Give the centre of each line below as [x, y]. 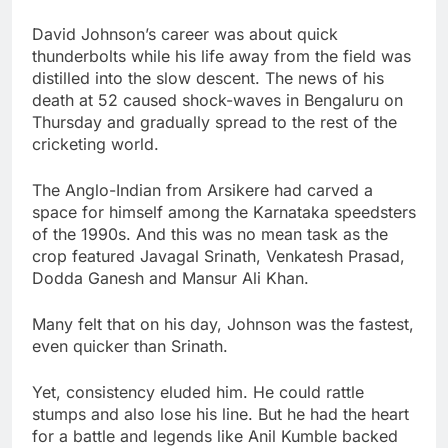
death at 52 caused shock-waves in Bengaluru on [217, 100]
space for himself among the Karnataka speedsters [224, 212]
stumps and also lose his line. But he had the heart [220, 414]
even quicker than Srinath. [130, 346]
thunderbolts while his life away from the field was [221, 56]
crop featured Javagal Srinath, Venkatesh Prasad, [218, 256]
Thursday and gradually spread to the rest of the [214, 122]
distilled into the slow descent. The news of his [208, 78]
